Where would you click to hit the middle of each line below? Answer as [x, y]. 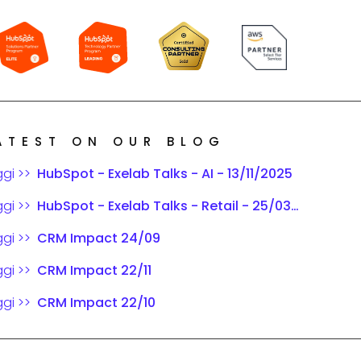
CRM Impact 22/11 [94, 271]
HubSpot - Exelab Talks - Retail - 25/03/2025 [164, 206]
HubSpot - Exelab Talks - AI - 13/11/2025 [164, 174]
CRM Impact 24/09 [98, 239]
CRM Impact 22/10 [96, 303]
